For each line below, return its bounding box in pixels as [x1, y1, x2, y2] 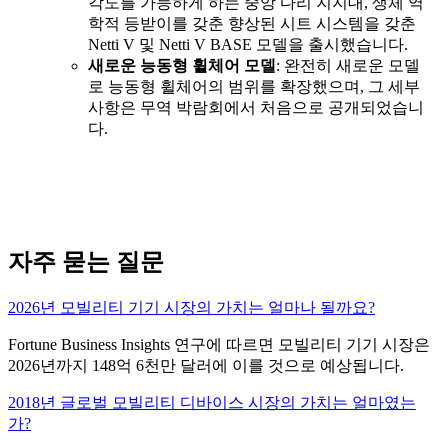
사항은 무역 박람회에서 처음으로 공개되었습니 [88, 99, 424, 117]
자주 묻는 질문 [8, 249, 164, 276]
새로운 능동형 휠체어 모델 [88, 57, 276, 75]
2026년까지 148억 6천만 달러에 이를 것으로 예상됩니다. [8, 357, 404, 375]
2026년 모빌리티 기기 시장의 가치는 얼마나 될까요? [8, 299, 375, 317]
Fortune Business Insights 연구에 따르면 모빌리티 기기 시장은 [8, 336, 430, 354]
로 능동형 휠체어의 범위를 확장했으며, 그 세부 [88, 78, 420, 96]
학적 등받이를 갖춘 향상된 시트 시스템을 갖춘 [88, 15, 416, 33]
